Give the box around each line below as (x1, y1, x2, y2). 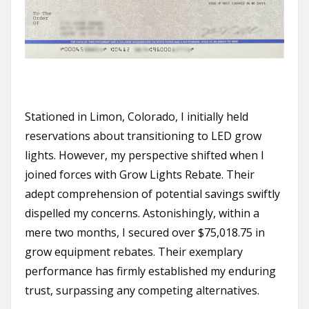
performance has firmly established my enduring (25, 263, 276, 279)
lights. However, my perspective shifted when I (25, 148, 264, 163)
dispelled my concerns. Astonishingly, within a (25, 206, 259, 221)
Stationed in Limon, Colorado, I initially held (25, 109, 248, 125)
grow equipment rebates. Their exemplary (25, 244, 243, 260)
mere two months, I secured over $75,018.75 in (25, 225, 265, 241)
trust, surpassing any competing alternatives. (25, 283, 259, 299)
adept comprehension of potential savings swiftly (25, 186, 280, 202)
